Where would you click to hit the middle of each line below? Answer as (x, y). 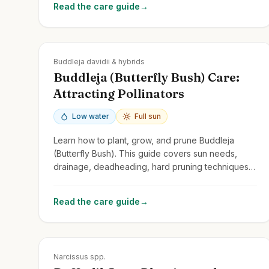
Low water (91, 116)
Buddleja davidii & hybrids (99, 61)
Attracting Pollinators (119, 93)
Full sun (148, 116)
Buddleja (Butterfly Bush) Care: (147, 77)
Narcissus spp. (80, 256)
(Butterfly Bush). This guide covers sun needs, (145, 153)
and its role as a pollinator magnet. (121, 180)
